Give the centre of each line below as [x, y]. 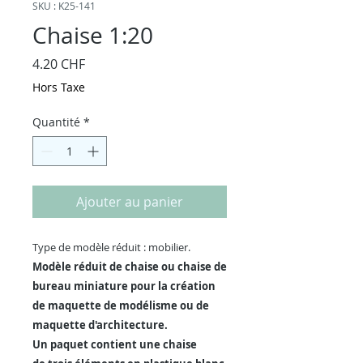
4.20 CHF [59, 64]
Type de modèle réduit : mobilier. [111, 247]
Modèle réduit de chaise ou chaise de [130, 267]
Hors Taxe [59, 87]
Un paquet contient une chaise [115, 344]
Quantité [56, 122]
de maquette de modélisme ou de [121, 305]
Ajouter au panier [130, 202]
